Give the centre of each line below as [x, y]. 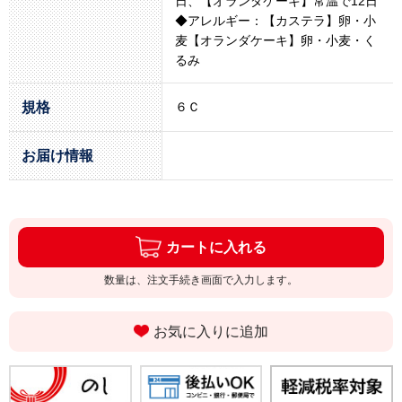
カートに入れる [216, 247]
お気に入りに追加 [211, 331]
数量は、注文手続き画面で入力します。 [201, 280]
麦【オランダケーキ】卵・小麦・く [275, 40]
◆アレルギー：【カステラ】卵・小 [275, 20]
